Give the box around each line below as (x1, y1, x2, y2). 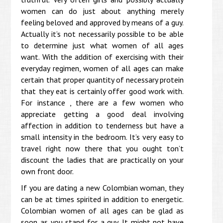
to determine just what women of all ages (21, 40, 184, 50)
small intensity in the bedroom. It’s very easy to (21, 131, 184, 142)
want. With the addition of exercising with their (21, 51, 184, 62)
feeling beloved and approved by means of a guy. (21, 17, 184, 27)
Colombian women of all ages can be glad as (21, 205, 184, 216)
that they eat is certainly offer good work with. (21, 86, 184, 96)
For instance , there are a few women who (21, 97, 184, 108)
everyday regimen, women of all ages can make (21, 63, 184, 73)
